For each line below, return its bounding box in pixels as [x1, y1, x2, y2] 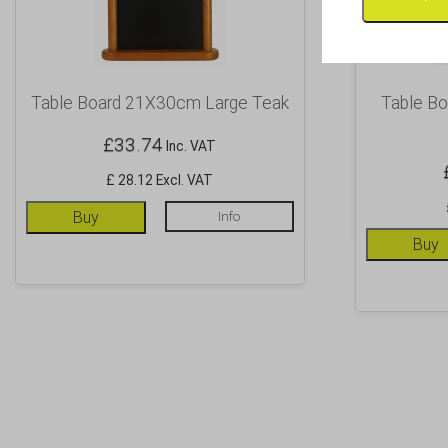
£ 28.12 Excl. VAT [106, 172, 214, 189]
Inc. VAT [163, 138, 217, 155]
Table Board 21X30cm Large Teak [30, 93, 289, 114]
